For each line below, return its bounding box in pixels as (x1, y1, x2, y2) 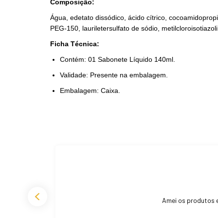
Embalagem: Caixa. (60, 86, 120, 94)
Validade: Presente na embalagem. (60, 71, 168, 79)
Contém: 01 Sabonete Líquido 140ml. (60, 55, 175, 63)
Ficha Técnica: (50, 39, 99, 48)
